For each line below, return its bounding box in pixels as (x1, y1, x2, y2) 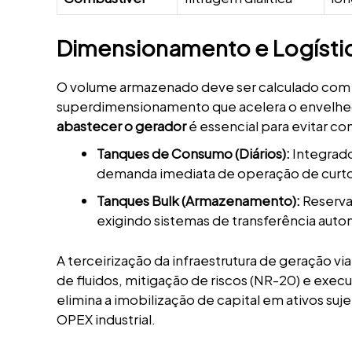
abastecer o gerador (57, 117, 186, 135)
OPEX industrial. (57, 310, 156, 328)
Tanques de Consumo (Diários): (97, 145, 290, 163)
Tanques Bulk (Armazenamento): (97, 192, 300, 210)
